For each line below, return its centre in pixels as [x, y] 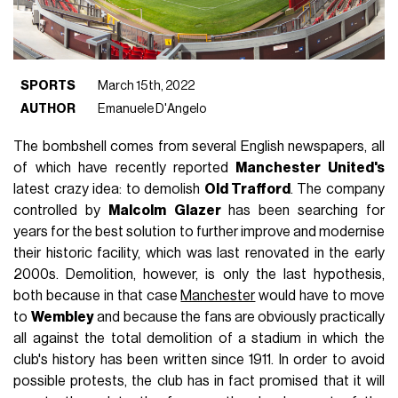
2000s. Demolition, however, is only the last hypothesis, [199, 274]
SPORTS [48, 85]
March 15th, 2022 [147, 85]
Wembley [62, 317]
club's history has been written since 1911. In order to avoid [199, 359]
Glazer [197, 210]
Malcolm [137, 210]
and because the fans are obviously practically [239, 317]
